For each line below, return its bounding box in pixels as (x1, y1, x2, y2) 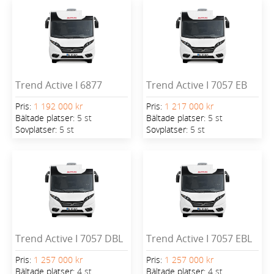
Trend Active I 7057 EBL (146, 231, 252, 245)
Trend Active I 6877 (15, 78, 102, 92)
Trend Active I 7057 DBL (15, 231, 123, 245)
